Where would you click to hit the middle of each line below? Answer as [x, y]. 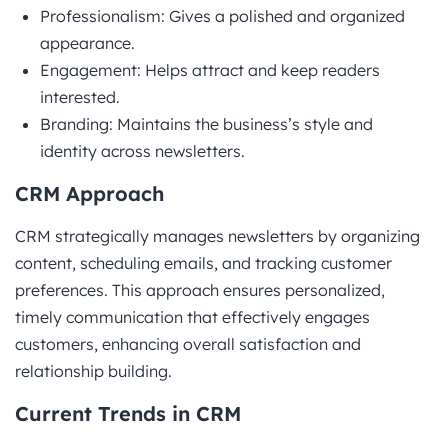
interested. [80, 96]
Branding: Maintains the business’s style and [206, 123]
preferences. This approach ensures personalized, [200, 289]
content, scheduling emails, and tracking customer [203, 262]
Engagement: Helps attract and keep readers [210, 69]
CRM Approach [89, 193]
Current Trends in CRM [128, 413]
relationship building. [93, 370]
